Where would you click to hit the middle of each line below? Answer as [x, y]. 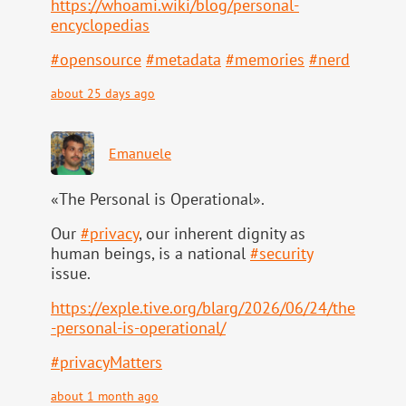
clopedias [116, 25]
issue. [71, 274]
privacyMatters [111, 362]
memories [270, 60]
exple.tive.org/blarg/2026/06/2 [210, 308]
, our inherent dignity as [222, 234]
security [286, 254]
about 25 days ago [103, 93]
